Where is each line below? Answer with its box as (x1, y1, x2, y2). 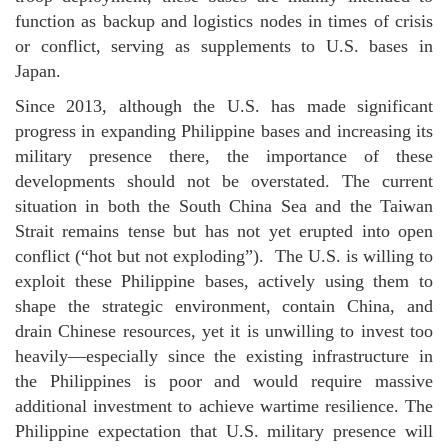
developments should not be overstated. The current (15, 171, 433, 191)
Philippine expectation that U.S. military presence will (15, 421, 433, 441)
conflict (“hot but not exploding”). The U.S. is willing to (15, 246, 433, 266)
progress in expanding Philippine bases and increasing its (15, 121, 433, 141)
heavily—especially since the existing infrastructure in (15, 346, 433, 366)
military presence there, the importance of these (15, 146, 433, 166)
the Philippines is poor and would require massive (15, 371, 433, 391)
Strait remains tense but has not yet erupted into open (15, 221, 433, 241)
